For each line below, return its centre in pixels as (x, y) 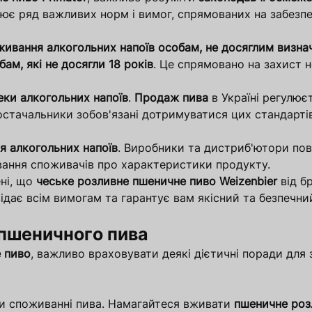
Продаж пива (171, 98)
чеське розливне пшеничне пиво (126, 181)
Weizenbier (248, 181)
